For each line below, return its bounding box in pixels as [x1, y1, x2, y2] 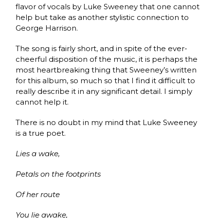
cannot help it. [16, 97, 71, 107]
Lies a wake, [16, 148, 60, 158]
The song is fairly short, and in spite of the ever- [16, 43, 188, 53]
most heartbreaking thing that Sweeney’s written [16, 65, 197, 74]
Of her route [16, 189, 60, 199]
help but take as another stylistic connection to [16, 12, 189, 22]
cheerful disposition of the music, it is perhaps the [16, 54, 198, 64]
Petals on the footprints [16, 169, 101, 179]
